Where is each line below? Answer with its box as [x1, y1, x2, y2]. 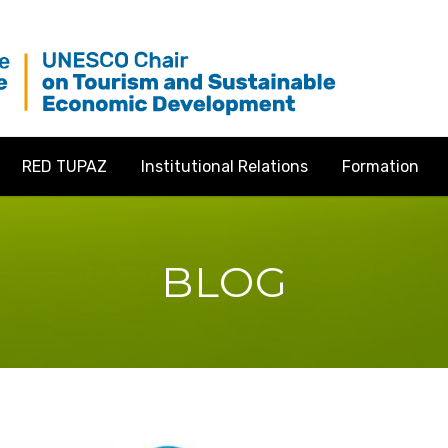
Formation [341, 156, 419, 176]
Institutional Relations [140, 156, 308, 176]
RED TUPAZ [21, 156, 107, 176]
